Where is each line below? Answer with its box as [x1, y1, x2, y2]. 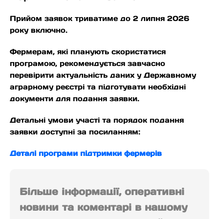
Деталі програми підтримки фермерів [10, 149, 162, 158]
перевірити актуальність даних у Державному [10, 70, 196, 80]
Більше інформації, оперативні [20, 185, 184, 198]
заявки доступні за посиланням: [10, 127, 140, 137]
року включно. [10, 25, 67, 35]
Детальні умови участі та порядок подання [10, 115, 184, 125]
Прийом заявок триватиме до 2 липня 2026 [10, 14, 189, 23]
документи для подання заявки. [10, 94, 139, 104]
